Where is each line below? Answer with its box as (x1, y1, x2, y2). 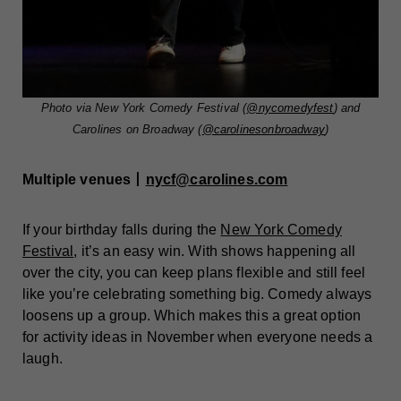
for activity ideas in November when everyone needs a (22, 329, 373, 346)
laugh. (22, 351, 63, 367)
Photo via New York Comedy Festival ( (40, 101, 247, 115)
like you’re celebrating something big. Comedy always (22, 286, 372, 303)
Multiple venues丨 (22, 172, 146, 188)
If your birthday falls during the (22, 222, 221, 238)
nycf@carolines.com (145, 172, 288, 188)
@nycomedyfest (246, 101, 334, 115)
